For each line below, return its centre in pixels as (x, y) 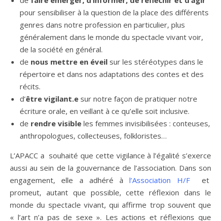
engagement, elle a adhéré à (70, 180)
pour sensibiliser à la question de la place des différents (114, 12)
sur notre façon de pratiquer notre (138, 99)
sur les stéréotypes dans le (155, 62)
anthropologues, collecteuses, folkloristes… (93, 136)
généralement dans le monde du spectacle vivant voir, (111, 37)
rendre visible (55, 123)
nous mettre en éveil (68, 62)
